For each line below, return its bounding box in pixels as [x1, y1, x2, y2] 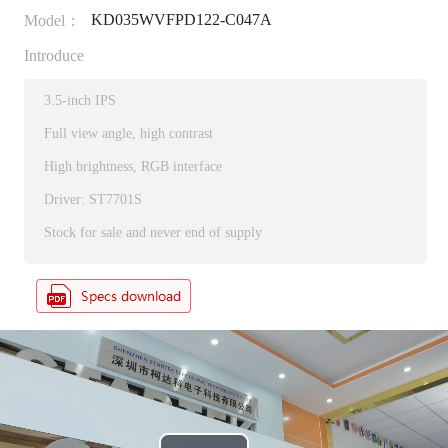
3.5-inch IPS [43, 93, 116, 109]
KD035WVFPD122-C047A [90, 11, 272, 29]
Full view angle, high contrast [43, 126, 213, 142]
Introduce [23, 47, 84, 65]
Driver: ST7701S [43, 192, 142, 208]
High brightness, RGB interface [43, 159, 222, 175]
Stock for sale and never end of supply [43, 225, 262, 241]
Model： [23, 12, 81, 30]
